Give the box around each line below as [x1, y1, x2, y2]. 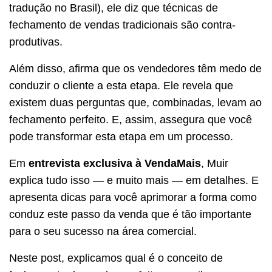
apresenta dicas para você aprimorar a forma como [9, 191, 257, 203]
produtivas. [9, 35, 63, 48]
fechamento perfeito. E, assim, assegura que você [9, 113, 252, 126]
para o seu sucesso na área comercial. [9, 225, 197, 237]
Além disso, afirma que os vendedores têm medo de [9, 62, 262, 75]
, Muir [201, 157, 228, 169]
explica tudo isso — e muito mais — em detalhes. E [9, 174, 259, 186]
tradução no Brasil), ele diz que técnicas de [9, 1, 218, 14]
